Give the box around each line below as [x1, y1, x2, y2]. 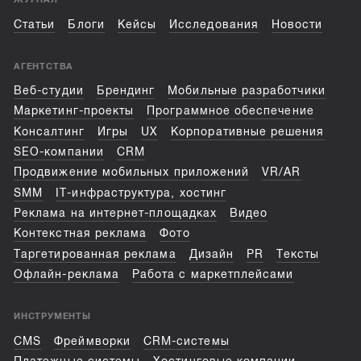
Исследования [169, 18, 259, 31]
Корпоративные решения [171, 125, 325, 138]
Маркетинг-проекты [14, 105, 135, 118]
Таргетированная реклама [14, 247, 176, 260]
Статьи [14, 18, 56, 31]
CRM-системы [143, 334, 230, 347]
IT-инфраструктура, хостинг [56, 186, 226, 199]
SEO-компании [14, 146, 104, 159]
